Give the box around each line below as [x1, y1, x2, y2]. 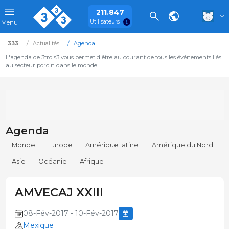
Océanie [38, 157, 67, 166]
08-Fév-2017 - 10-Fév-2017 [22, 209, 119, 218]
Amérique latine [85, 141, 139, 149]
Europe [48, 141, 73, 149]
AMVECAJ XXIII [14, 185, 103, 200]
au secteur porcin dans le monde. [5, 62, 98, 69]
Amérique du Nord [151, 141, 213, 149]
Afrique [80, 157, 104, 166]
